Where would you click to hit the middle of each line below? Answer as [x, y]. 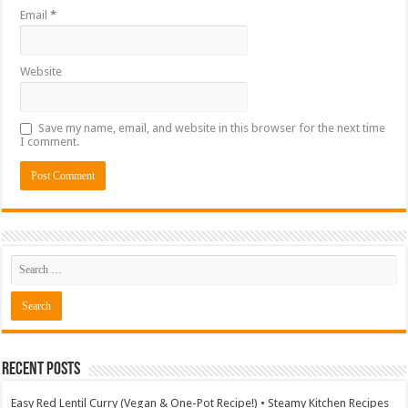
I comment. [50, 141]
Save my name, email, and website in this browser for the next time [212, 127]
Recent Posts [41, 369]
